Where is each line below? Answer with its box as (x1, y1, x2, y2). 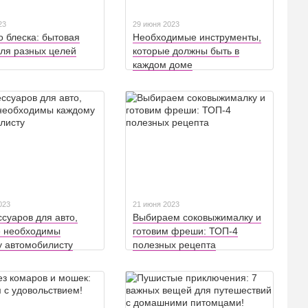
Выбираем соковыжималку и (133, 212, 261, 223)
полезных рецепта (133, 239, 216, 251)
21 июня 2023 (133, 200, 179, 209)
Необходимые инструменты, (133, 32, 261, 43)
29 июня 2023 (133, 20, 179, 29)
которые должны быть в (133, 45, 239, 57)
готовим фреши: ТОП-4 (133, 225, 238, 237)
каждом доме (133, 59, 192, 71)
